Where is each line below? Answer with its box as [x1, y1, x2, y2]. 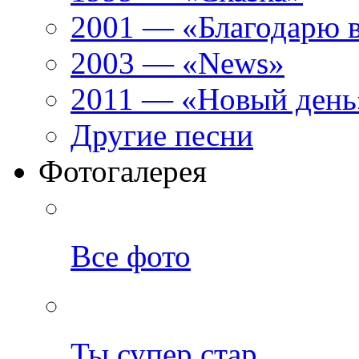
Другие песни [71, 118, 253, 153]
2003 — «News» [71, 46, 284, 81]
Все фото [71, 239, 191, 274]
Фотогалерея [38, 154, 207, 189]
